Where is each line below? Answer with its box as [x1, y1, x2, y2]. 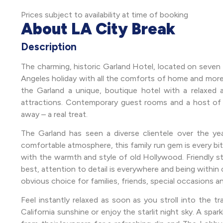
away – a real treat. [21, 109, 88, 119]
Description [21, 40, 77, 53]
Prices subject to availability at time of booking [21, 9, 188, 19]
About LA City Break [21, 19, 175, 38]
